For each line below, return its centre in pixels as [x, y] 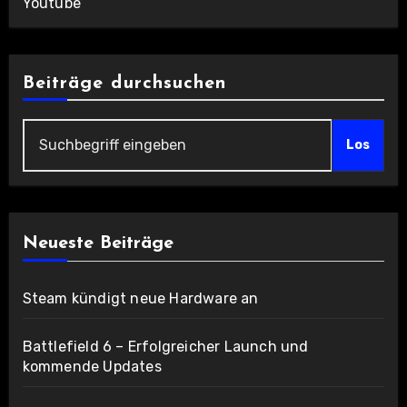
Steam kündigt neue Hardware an [140, 299]
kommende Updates [92, 367]
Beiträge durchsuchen [124, 84]
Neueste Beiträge [98, 244]
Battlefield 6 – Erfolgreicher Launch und [165, 347]
